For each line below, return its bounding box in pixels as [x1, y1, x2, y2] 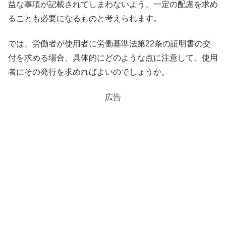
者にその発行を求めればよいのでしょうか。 [8, 67, 169, 76]
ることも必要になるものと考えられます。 [8, 14, 161, 23]
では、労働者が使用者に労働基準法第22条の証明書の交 [8, 39, 211, 48]
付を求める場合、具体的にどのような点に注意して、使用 [8, 53, 218, 62]
